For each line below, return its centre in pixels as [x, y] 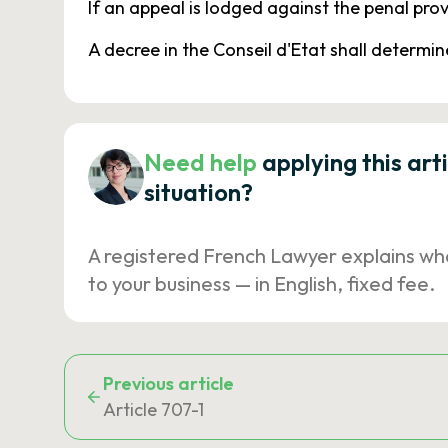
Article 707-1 [153, 409]
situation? [198, 192]
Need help [200, 162]
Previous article [168, 383]
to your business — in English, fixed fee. [261, 283]
